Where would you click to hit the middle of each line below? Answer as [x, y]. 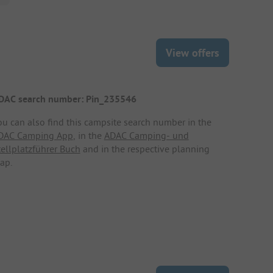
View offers [193, 52]
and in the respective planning [145, 148]
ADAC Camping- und [146, 135]
